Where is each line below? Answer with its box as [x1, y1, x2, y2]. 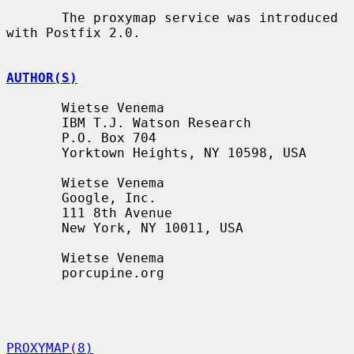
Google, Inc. [6, 190, 62, 205]
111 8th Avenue [6, 205, 62, 220]
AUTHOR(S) [6, 70, 77, 85]
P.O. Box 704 [6, 130, 62, 145]
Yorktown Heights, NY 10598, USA [6, 145, 62, 160]
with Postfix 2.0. [6, 24, 141, 40]
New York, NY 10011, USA [6, 220, 62, 235]
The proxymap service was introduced [6, 9, 62, 25]
